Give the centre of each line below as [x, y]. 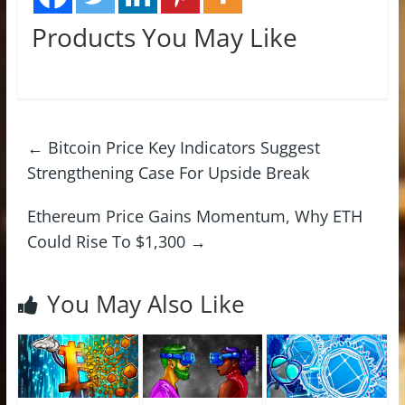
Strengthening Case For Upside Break [168, 172]
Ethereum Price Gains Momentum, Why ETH [194, 216]
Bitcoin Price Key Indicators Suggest [181, 147]
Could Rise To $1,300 [108, 241]
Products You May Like [164, 37]
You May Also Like [146, 303]
